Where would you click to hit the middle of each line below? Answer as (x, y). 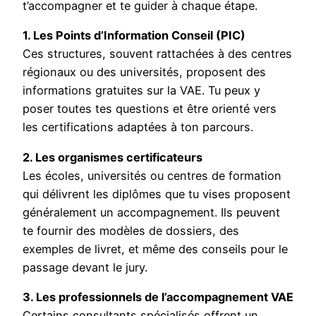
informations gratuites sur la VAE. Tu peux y (141, 91)
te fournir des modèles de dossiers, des (131, 230)
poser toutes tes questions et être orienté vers (150, 109)
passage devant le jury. (85, 267)
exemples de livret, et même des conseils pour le (155, 249)
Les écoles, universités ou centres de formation (152, 175)
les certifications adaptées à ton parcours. (138, 127)
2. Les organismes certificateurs (113, 157)
